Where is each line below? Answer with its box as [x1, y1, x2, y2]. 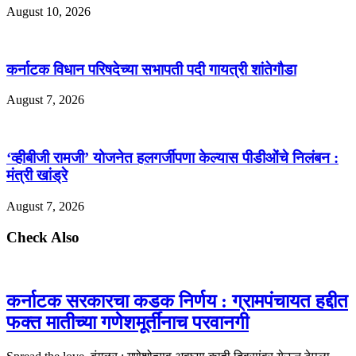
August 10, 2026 [6, 4, 91, 18]
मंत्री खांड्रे [6, 167, 68, 184]
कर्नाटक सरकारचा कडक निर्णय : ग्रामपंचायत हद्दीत [6, 291, 348, 312]
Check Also [6, 228, 79, 246]
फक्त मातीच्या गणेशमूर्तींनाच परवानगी [6, 312, 249, 334]
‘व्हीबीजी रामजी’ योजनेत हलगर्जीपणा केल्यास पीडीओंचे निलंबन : [6, 149, 339, 167]
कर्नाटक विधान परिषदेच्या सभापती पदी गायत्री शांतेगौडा [6, 60, 296, 78]
